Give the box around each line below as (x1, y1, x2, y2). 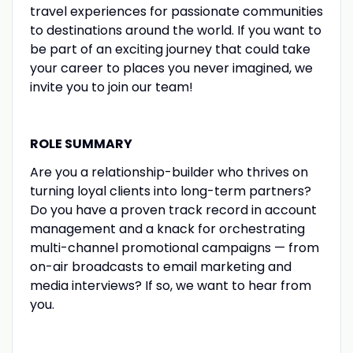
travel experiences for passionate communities (29, 2, 323, 20)
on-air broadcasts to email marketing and (29, 257, 292, 276)
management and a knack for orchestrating (29, 219, 305, 238)
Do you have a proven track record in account (29, 200, 317, 219)
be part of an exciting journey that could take (29, 39, 310, 58)
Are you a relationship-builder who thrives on (29, 162, 308, 181)
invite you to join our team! (29, 77, 193, 96)
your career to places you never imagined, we (29, 58, 313, 77)
